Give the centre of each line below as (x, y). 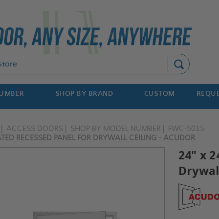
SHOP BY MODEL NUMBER (116, 128)
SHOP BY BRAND (84, 94)
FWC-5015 (186, 128)
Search (83, 59)
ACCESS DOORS (35, 128)
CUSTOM (159, 94)
